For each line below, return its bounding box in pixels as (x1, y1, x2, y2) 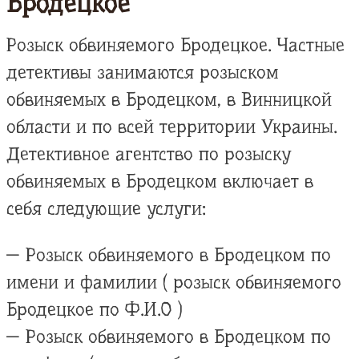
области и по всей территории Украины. (6, 116, 337, 139)
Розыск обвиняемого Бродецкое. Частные (6, 34, 345, 57)
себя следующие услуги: (6, 198, 206, 220)
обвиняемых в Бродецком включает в (6, 171, 313, 193)
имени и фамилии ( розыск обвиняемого (6, 271, 341, 293)
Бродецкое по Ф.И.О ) (6, 298, 183, 321)
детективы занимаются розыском (6, 62, 279, 84)
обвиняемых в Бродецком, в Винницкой (6, 89, 332, 111)
